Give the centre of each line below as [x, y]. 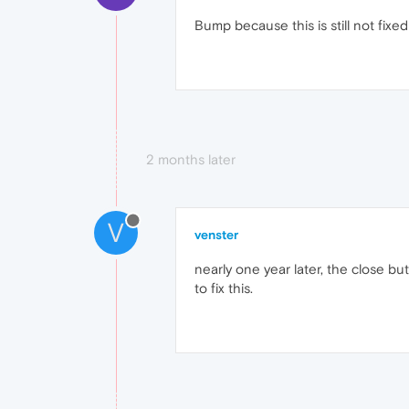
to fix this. [224, 288]
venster [216, 235]
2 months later [191, 160]
